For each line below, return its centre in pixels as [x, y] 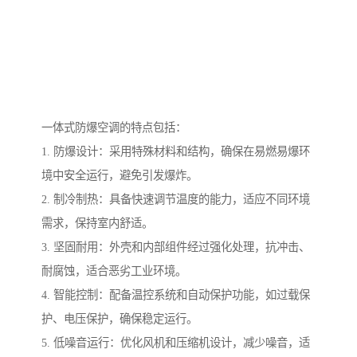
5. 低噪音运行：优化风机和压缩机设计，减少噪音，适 [176, 343]
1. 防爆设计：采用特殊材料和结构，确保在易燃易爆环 [176, 152]
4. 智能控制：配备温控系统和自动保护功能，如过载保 [176, 295]
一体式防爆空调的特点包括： [114, 128]
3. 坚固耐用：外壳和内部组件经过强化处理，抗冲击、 [176, 247]
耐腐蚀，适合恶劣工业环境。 [114, 271]
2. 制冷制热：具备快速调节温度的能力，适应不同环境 [176, 200]
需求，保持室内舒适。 [97, 224]
